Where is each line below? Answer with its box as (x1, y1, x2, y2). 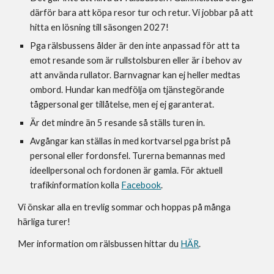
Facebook (121, 180, 161, 191)
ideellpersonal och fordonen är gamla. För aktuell (30, 165, 223, 176)
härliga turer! (18, 217, 73, 228)
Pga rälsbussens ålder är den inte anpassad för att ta (30, 40, 240, 51)
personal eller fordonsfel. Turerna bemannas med (30, 150, 226, 161)
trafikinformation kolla (30, 180, 122, 191)
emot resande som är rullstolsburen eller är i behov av (30, 55, 243, 66)
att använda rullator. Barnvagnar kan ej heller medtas (30, 70, 241, 81)
